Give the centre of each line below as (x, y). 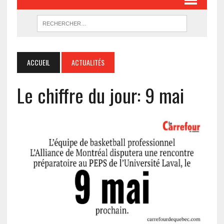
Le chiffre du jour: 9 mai (100, 95)
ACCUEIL (38, 62)
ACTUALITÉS (88, 62)
